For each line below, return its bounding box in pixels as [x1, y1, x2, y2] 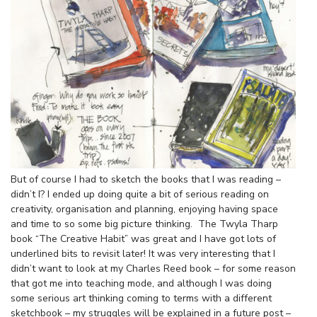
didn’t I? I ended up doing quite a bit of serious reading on [11, 187, 269, 201]
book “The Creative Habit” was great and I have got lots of [11, 231, 276, 246]
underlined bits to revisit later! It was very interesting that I [11, 246, 275, 260]
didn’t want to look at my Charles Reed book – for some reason [11, 261, 296, 275]
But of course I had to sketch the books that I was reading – [11, 172, 281, 186]
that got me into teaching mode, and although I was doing [11, 276, 272, 290]
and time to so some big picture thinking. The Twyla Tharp [11, 217, 278, 231]
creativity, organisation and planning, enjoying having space [11, 202, 278, 216]
